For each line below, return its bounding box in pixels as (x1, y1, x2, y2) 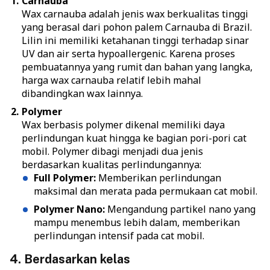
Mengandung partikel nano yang (105, 202, 256, 216)
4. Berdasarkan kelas (10, 252, 130, 267)
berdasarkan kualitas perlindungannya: (22, 158, 201, 172)
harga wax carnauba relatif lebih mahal (22, 74, 201, 87)
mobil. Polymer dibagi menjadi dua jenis (22, 145, 203, 159)
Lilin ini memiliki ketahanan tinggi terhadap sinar (22, 34, 249, 48)
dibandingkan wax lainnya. (22, 87, 143, 101)
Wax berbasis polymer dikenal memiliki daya (22, 118, 225, 132)
